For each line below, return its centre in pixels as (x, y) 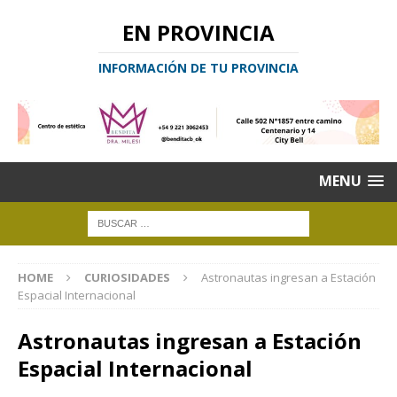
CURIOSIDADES (127, 278)
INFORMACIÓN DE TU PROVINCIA (198, 68)
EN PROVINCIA (198, 32)
